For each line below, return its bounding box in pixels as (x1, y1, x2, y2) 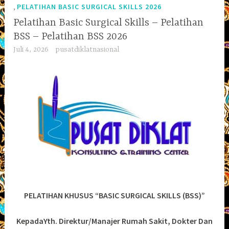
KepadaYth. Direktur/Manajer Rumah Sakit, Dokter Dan (16, 216, 213, 226)
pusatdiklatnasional (55, 45, 119, 54)
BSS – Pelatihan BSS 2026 (13, 30, 128, 42)
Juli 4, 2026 (13, 45, 49, 54)
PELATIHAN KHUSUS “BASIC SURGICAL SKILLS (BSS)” (24, 190, 205, 200)
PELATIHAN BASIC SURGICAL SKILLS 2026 (17, 2, 162, 11)
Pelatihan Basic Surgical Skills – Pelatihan (13, 16, 204, 29)
